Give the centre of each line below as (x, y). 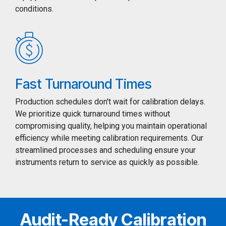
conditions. (34, 9)
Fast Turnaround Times (83, 84)
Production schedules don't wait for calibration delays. (110, 102)
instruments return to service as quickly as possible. (107, 162)
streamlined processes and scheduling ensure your (105, 150)
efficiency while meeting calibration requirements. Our (109, 138)
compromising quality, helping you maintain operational (111, 126)
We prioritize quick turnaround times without (93, 114)
